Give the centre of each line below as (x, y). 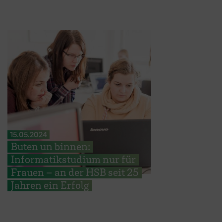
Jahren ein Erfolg (50, 185)
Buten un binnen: (50, 146)
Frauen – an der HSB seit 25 (75, 172)
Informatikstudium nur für (73, 159)
